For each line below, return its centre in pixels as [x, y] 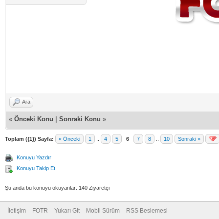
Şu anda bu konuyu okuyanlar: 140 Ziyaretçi [57, 188]
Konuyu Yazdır [34, 157]
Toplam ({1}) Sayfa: [29, 139]
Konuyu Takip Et [36, 168]
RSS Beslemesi [147, 211]
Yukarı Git [67, 211]
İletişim [17, 211]
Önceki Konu [34, 119]
